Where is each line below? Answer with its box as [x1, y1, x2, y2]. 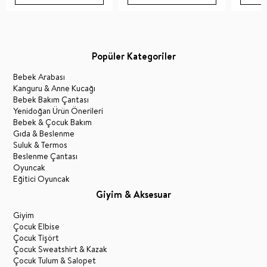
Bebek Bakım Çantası [13, 93, 89, 105]
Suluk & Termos [13, 138, 68, 151]
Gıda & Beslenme [13, 127, 75, 139]
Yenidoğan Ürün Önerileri [13, 104, 104, 117]
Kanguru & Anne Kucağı [13, 82, 96, 94]
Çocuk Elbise [13, 220, 60, 232]
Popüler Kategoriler [91, 49, 176, 63]
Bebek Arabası [13, 70, 66, 83]
